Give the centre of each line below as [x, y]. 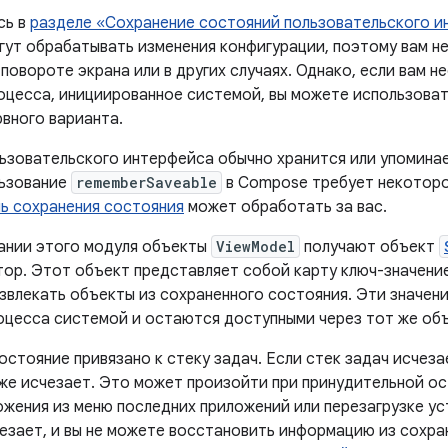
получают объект [369, 247]
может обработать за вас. [285, 207]
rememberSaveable [146, 182]
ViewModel [255, 246]
